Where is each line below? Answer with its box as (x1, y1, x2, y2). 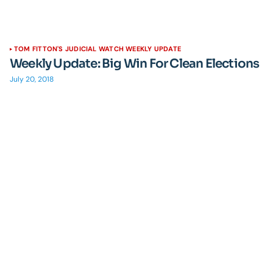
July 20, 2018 (10, 74, 54, 84)
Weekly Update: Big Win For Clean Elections (10, 56, 260, 71)
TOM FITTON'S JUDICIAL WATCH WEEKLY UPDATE (14, 44, 182, 53)
